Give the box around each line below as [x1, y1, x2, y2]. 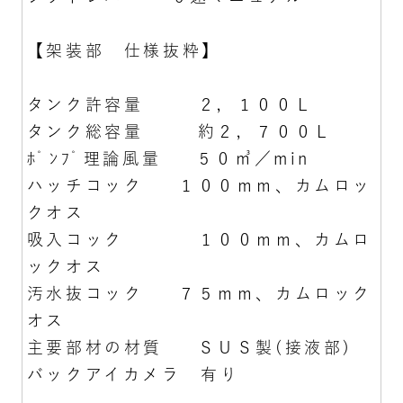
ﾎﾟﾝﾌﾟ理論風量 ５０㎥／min [26, 150, 310, 167]
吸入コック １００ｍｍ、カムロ [26, 231, 372, 248]
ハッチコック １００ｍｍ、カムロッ [26, 177, 372, 194]
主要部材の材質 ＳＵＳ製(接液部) [26, 339, 353, 356]
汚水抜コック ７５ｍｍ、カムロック [26, 285, 372, 302]
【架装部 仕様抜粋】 [26, 42, 221, 59]
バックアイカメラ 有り [26, 366, 240, 383]
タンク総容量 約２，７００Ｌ [26, 123, 334, 140]
